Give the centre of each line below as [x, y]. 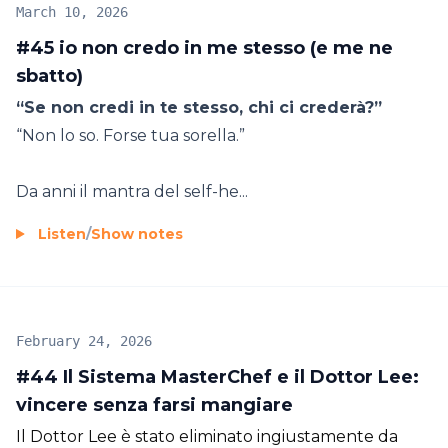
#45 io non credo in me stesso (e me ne [204, 47]
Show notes [137, 233]
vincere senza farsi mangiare [154, 404]
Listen [62, 233]
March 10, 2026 [72, 11]
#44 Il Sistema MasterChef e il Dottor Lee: [217, 376]
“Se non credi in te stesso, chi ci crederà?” [199, 107]
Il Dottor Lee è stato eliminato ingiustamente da [207, 436]
